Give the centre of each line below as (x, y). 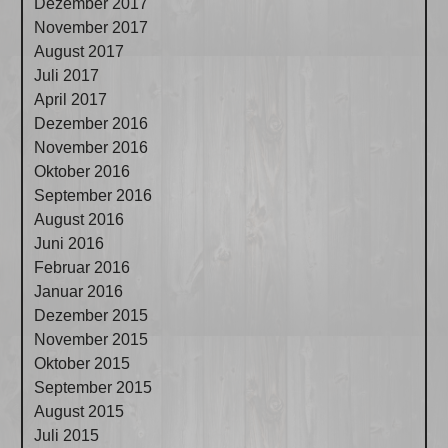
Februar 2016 (82, 267)
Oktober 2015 (82, 363)
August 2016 (79, 219)
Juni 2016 (69, 243)
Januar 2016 (79, 291)
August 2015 (79, 411)
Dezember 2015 (91, 315)
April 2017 (71, 99)
